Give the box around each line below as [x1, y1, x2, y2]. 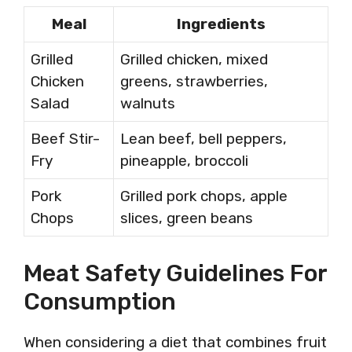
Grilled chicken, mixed [120, 50, 268, 68]
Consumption [24, 287, 176, 316]
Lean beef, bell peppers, [120, 130, 287, 148]
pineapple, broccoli [120, 152, 248, 170]
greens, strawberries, [120, 72, 268, 90]
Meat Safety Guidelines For [24, 258, 327, 288]
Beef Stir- [31, 130, 100, 148]
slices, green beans [120, 209, 253, 227]
